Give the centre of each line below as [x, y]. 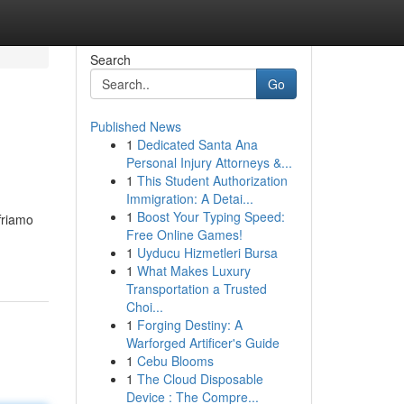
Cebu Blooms [175, 361]
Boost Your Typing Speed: [211, 216]
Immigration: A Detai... [189, 198]
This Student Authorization [212, 180]
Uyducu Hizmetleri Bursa [207, 252]
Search [110, 60]
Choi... [144, 307]
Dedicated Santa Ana [197, 144]
